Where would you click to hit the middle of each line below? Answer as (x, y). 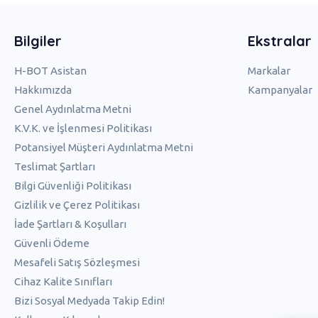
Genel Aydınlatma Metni (73, 109)
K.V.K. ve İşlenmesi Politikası (83, 128)
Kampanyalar (280, 90)
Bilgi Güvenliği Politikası (73, 186)
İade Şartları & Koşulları (70, 224)
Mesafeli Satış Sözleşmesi (77, 263)
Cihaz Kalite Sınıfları (63, 282)
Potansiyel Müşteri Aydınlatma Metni (104, 148)
